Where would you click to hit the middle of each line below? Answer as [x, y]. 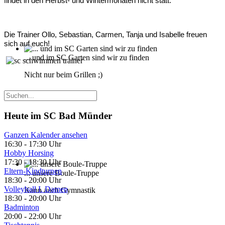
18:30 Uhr [45, 162]
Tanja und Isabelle [156, 35]
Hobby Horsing [29, 153]
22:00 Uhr [45, 216]
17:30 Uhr [45, 144]
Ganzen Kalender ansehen [46, 135]
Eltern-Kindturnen [33, 171]
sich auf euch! [27, 44]
